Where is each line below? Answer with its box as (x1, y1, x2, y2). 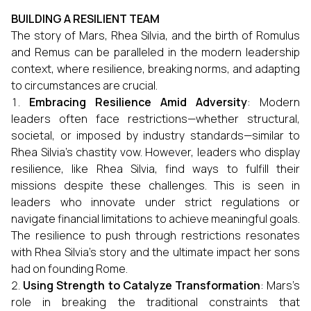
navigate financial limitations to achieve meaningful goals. (11, 211, 300, 226)
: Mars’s (260, 278, 301, 293)
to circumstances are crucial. (11, 78, 158, 93)
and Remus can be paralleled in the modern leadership (11, 44, 300, 60)
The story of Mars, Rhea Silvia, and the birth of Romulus (11, 28, 300, 43)
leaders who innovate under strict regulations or (11, 194, 300, 210)
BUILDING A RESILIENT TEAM (11, 11, 160, 26)
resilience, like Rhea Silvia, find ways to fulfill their (11, 161, 300, 176)
